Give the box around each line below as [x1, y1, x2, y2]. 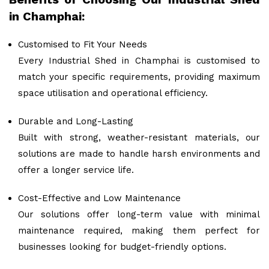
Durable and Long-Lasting [18, 116, 133, 127]
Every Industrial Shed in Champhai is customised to [18, 55, 260, 67]
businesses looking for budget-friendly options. [18, 241, 226, 253]
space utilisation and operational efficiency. [18, 88, 208, 99]
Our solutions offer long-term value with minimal [18, 209, 260, 220]
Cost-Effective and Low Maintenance [18, 193, 181, 204]
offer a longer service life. [18, 165, 134, 176]
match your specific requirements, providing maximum [18, 71, 260, 83]
